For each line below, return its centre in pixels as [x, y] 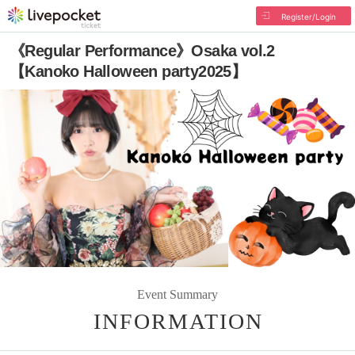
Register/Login [308, 17]
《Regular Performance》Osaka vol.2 [142, 51]
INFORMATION [178, 321]
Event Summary [177, 294]
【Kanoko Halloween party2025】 [128, 71]
